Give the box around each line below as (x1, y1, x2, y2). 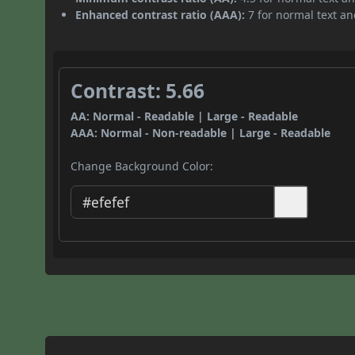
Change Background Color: (71, 158, 214, 174)
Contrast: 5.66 (71, 77, 205, 104)
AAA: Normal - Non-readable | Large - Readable (71, 124, 331, 140)
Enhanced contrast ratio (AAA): (75, 6, 246, 22)
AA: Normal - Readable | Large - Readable (71, 108, 299, 124)
